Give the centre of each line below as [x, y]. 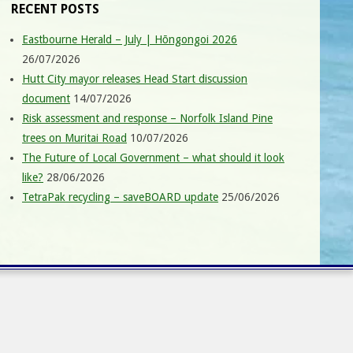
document [46, 98]
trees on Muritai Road [74, 138]
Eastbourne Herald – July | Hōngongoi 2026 [130, 39]
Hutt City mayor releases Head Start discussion [135, 79]
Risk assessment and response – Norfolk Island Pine [147, 118]
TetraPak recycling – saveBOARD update [120, 197]
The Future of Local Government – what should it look [153, 158]
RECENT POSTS [55, 9]
